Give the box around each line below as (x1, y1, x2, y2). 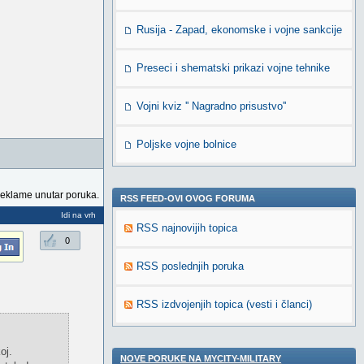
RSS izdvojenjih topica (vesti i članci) (136, 298, 312, 310)
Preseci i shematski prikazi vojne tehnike (136, 62, 330, 74)
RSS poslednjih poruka (136, 260, 244, 272)
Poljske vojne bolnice (136, 138, 236, 150)
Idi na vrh (61, 210, 96, 219)
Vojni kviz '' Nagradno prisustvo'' (136, 100, 286, 112)
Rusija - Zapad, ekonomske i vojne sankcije (136, 24, 342, 36)
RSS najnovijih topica (136, 222, 237, 234)
